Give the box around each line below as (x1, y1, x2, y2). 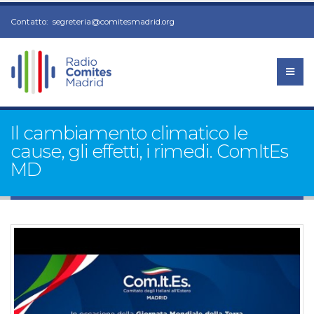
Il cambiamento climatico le (11, 122, 247, 144)
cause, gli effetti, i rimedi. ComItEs (11, 140, 288, 163)
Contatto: (11, 17, 50, 27)
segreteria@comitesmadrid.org (53, 17, 175, 27)
